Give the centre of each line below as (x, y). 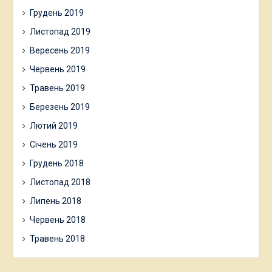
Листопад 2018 (60, 182)
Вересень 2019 (59, 50)
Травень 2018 (57, 238)
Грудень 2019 (56, 12)
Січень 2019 (53, 144)
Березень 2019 (59, 107)
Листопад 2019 (60, 31)
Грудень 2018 (56, 163)
